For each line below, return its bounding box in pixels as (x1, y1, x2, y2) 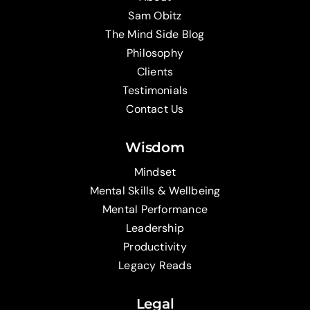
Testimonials (122, 83, 188, 98)
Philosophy (126, 46, 184, 61)
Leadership (125, 221, 185, 236)
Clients (136, 64, 174, 80)
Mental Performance (102, 202, 208, 217)
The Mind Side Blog (105, 27, 205, 42)
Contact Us (126, 102, 184, 117)
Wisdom (125, 139, 185, 156)
